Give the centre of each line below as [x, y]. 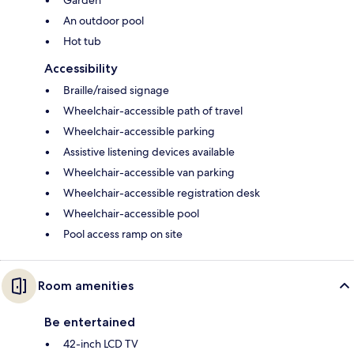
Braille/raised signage [116, 90]
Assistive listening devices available [149, 152]
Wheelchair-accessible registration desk [162, 193]
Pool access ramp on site [123, 234]
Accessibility [81, 69]
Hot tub [82, 41]
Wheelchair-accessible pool [131, 214]
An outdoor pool [104, 21]
